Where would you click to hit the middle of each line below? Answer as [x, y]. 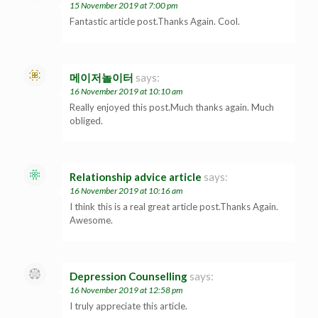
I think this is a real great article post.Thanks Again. [174, 206]
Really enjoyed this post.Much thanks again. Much [172, 107]
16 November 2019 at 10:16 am [126, 190]
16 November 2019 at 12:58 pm [126, 290]
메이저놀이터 [102, 77]
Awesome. [91, 220]
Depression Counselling [128, 276]
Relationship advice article [136, 176]
